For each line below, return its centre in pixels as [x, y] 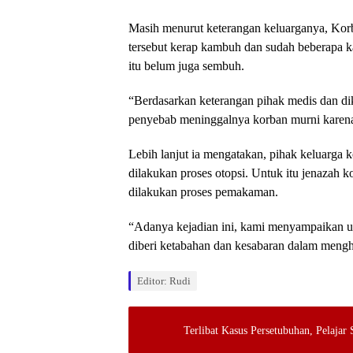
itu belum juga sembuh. [186, 66]
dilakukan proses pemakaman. [203, 192]
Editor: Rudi [164, 281]
